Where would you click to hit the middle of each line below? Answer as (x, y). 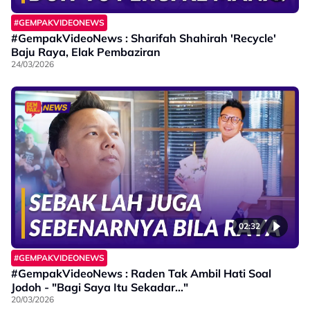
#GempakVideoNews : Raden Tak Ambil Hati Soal (141, 273)
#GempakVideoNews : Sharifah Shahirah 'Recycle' (144, 38)
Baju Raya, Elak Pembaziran (86, 52)
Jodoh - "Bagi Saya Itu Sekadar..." (100, 287)
